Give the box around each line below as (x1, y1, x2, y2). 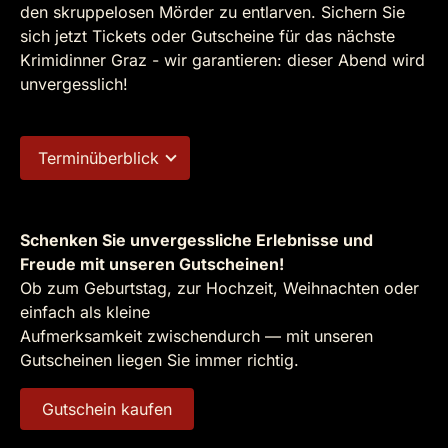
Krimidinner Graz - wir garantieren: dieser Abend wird (20, 50, 425, 70)
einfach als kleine (20, 302, 150, 322)
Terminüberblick (38, 148, 159, 168)
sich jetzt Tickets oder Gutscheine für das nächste (20, 26, 395, 46)
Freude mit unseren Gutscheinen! (20, 254, 284, 274)
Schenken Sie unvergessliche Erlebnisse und (20, 230, 373, 250)
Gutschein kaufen (42, 399, 172, 420)
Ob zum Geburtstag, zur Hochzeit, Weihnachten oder (20, 278, 419, 298)
